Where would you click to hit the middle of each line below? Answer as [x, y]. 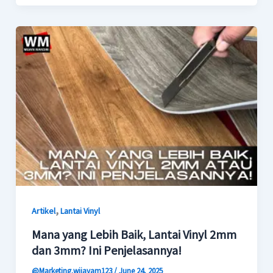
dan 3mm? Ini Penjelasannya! [106, 250]
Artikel [43, 211]
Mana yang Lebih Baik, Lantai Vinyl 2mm [134, 235]
